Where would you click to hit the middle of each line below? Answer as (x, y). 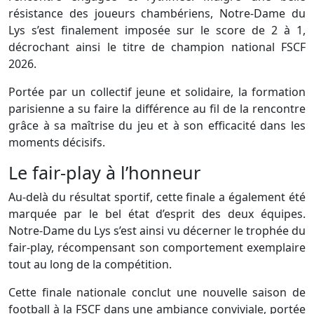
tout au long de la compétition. (90, 265)
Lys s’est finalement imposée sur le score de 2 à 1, (157, 30)
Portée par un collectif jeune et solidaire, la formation (157, 92)
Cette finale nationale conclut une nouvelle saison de (157, 293)
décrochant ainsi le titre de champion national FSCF (157, 47)
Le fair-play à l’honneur (104, 173)
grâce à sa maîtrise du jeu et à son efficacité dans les (157, 126)
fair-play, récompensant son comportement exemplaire (157, 248)
